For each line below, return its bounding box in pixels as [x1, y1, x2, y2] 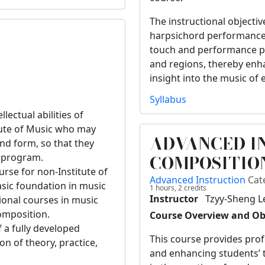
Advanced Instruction [150, 173, 248, 187]
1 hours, [150, 183, 176, 193]
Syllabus [150, 93, 186, 106]
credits [182, 183, 206, 193]
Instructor [150, 192, 198, 206]
